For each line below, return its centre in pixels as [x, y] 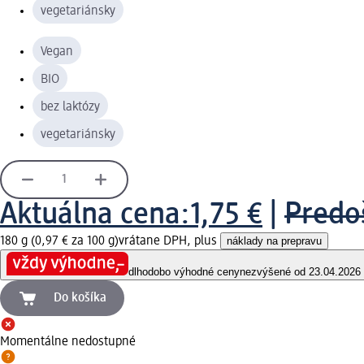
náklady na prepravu [274, 240]
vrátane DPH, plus [169, 241]
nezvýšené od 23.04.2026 [300, 272]
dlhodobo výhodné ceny [184, 272]
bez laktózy [70, 107]
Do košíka [80, 299]
